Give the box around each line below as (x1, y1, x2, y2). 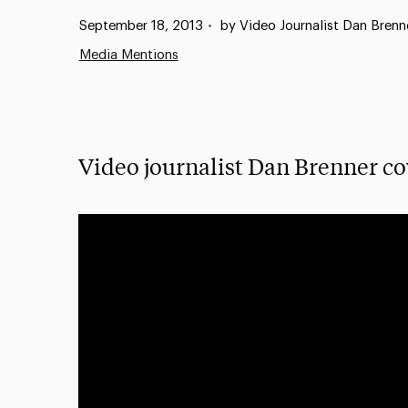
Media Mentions (78, 48, 178, 62)
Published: (60, 18, 125, 32)
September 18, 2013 (78, 19, 203, 33)
